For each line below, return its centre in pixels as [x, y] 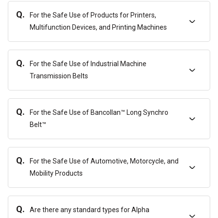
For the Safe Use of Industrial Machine [88, 64]
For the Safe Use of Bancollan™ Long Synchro [99, 112]
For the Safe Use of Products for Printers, [93, 15]
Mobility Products [56, 173]
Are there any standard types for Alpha [90, 210]
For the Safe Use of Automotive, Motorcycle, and [104, 161]
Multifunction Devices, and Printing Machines [98, 27]
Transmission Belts [59, 76]
